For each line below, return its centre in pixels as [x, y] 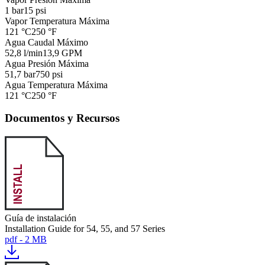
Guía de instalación [41, 218]
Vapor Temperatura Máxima [57, 21]
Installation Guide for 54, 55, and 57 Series [85, 229]
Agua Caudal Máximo [46, 42]
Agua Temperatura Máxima [56, 85]
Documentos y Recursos [62, 118]
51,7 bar [20, 74]
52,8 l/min [24, 53]
